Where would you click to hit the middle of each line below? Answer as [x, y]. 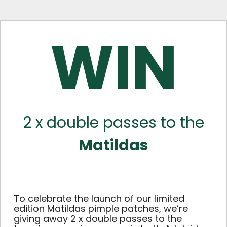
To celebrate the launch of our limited [99, 198]
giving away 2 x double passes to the [98, 218]
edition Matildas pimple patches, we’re [101, 208]
